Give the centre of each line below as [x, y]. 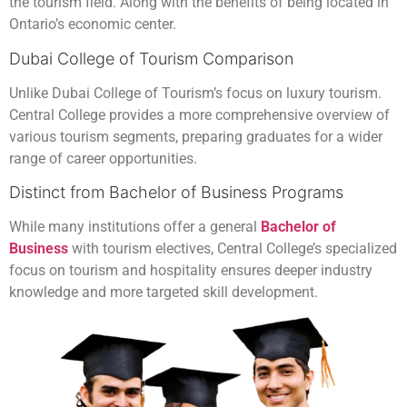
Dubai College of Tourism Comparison [151, 58]
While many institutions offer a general [133, 227]
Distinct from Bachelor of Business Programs [176, 193]
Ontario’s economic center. [93, 25]
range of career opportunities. [103, 158]
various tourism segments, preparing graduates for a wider [196, 136]
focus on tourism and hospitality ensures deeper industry [191, 271]
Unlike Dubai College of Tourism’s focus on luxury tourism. [195, 93]
